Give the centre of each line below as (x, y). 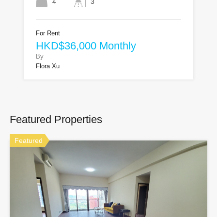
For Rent (48, 33)
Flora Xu (48, 66)
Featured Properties (56, 119)
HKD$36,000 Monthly (86, 46)
